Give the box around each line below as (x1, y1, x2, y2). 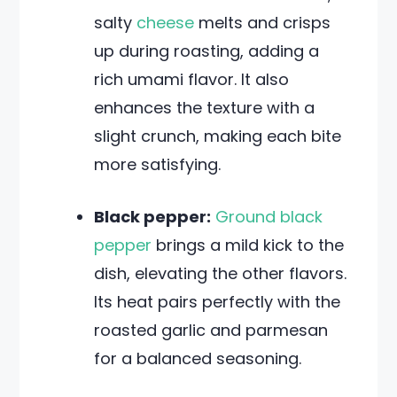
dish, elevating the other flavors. (94, 262, 347, 284)
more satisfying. (94, 153, 222, 175)
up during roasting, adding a (94, 40, 320, 62)
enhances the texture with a (94, 97, 315, 119)
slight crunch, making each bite (94, 125, 342, 147)
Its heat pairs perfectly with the (94, 291, 341, 313)
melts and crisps (194, 12, 331, 34)
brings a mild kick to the (152, 234, 345, 256)
